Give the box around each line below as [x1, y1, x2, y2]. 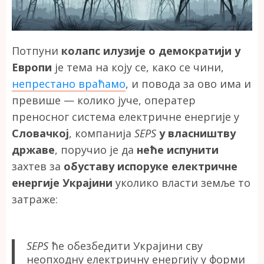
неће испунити [137, 142, 219, 157]
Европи [12, 60, 52, 74]
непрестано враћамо [12, 76, 126, 91]
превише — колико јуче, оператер [12, 93, 196, 107]
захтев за [12, 159, 64, 173]
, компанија [69, 126, 134, 140]
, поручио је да [55, 142, 137, 157]
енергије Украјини [12, 175, 113, 190]
